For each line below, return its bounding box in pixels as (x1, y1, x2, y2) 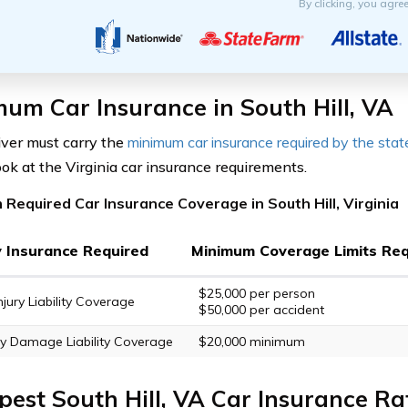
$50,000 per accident (198, 301, 324, 318)
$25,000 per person (198, 284, 315, 301)
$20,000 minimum (198, 332, 305, 350)
